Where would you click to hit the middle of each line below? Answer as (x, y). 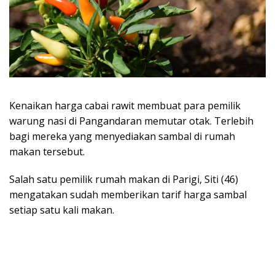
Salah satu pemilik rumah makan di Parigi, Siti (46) (124, 179)
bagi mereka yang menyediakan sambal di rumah (122, 136)
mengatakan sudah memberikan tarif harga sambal (128, 194)
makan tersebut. (47, 151)
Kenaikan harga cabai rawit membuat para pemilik (125, 105)
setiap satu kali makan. (62, 210)
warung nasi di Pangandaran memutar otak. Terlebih (131, 121)
